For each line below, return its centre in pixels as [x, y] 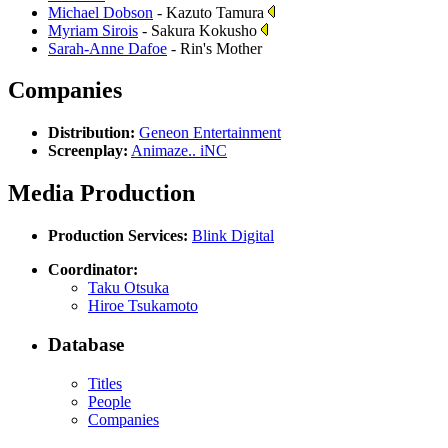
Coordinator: [93, 270]
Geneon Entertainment [210, 133]
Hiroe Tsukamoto [143, 306]
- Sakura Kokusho [199, 30]
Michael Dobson [100, 12]
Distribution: [91, 133]
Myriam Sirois [93, 30]
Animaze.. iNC [179, 151]
